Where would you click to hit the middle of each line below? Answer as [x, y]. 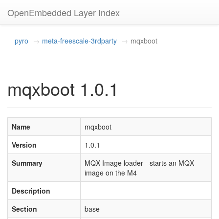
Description [31, 191]
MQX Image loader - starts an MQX [139, 163]
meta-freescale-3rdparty [79, 41]
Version [24, 145]
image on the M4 [111, 173]
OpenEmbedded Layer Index [64, 12]
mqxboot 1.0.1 [63, 88]
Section [24, 209]
